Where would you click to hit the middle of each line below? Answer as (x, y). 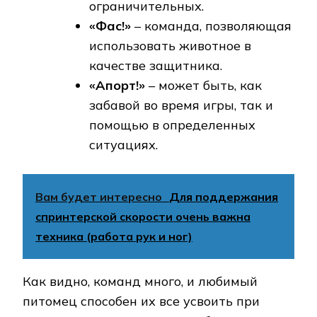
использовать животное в (170, 46)
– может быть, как (203, 86)
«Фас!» (110, 26)
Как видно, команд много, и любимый (140, 282)
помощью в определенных (172, 125)
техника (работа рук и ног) (114, 237)
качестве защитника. (156, 66)
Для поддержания (224, 197)
